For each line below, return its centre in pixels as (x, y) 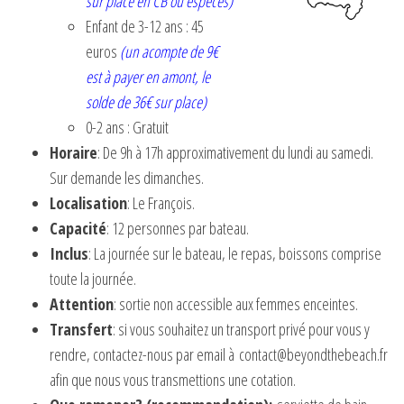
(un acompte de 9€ (169, 52)
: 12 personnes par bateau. (178, 229)
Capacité (78, 229)
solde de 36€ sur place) (146, 102)
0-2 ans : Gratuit (127, 128)
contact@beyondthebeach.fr (313, 355)
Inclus (69, 254)
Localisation (88, 203)
